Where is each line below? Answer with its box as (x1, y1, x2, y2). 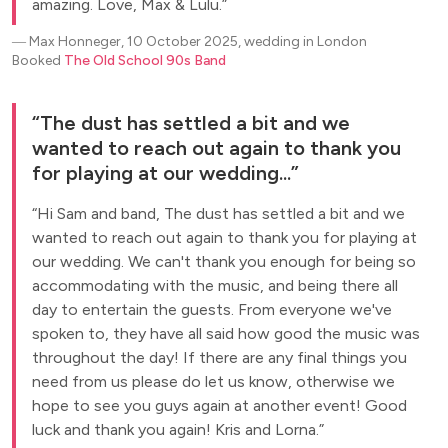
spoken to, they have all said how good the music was (32, 324, 420, 343)
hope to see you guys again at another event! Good (32, 396, 407, 415)
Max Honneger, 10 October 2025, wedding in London (29, 33, 367, 50)
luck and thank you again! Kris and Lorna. (32, 420, 319, 439)
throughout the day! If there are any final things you (32, 348, 407, 367)
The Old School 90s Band (64, 52, 226, 69)
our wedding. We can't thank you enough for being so (32, 252, 416, 271)
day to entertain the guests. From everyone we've (32, 300, 392, 319)
